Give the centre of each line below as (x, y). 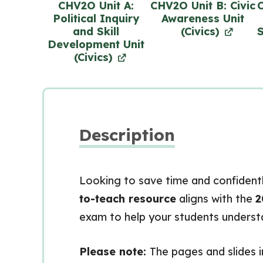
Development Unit (96, 44)
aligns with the (216, 199)
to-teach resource (128, 199)
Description (127, 135)
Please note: (114, 252)
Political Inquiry (96, 18)
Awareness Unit (203, 18)
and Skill (96, 31)
